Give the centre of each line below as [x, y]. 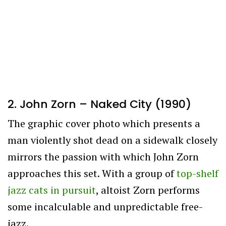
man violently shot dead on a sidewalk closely [112, 140]
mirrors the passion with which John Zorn [103, 156]
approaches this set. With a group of [92, 173]
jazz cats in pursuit [52, 190]
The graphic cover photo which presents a [104, 123]
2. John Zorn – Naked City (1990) [99, 104]
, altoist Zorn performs [148, 190]
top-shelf [197, 173]
